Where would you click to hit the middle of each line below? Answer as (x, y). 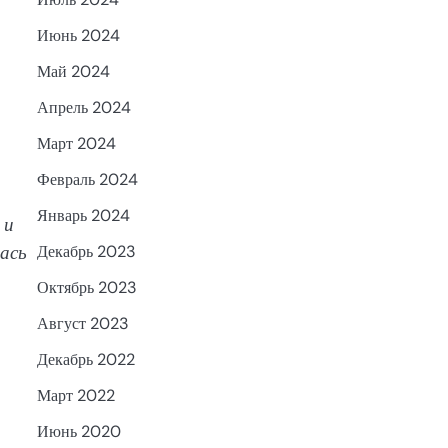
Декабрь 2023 (86, 252)
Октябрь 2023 (86, 288)
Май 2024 (73, 72)
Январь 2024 (83, 216)
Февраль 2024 (87, 180)
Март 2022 (75, 396)
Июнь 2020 (78, 432)
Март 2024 (76, 144)
